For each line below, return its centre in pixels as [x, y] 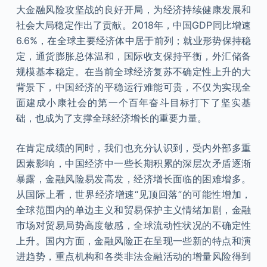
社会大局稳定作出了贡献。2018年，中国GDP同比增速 [133, 25]
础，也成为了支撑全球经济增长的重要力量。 [111, 118]
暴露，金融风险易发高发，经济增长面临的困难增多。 [133, 179]
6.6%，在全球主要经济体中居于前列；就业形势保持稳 [133, 41]
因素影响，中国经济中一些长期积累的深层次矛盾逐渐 [133, 163]
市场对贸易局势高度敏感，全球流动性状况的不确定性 [133, 225]
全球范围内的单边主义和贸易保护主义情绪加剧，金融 [133, 210]
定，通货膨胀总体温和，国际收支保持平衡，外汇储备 [133, 56]
